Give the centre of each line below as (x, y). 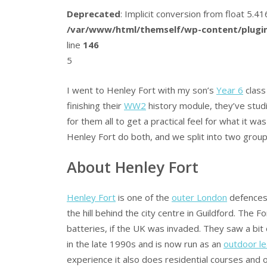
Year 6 (230, 90)
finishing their (95, 106)
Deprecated (94, 13)
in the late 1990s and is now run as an (145, 244)
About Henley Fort (133, 167)
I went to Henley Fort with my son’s (142, 90)
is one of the (144, 198)
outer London (199, 198)
